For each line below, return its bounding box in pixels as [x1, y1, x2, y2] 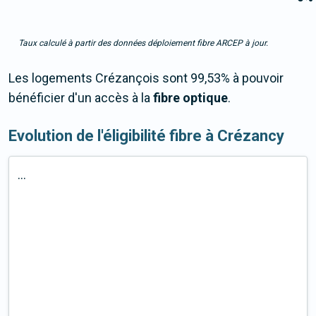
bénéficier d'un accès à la [8, 90, 153, 106]
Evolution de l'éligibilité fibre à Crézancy [8, 127, 284, 145]
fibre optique [153, 90, 228, 106]
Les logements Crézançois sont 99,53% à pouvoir [8, 71, 284, 86]
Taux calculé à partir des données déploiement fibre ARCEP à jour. [18, 38, 268, 49]
